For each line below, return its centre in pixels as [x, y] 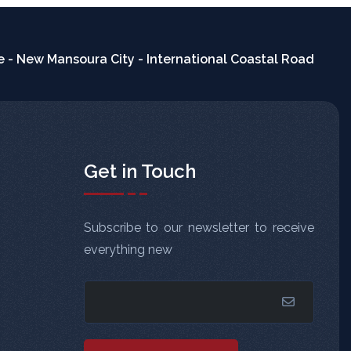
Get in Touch [139, 172]
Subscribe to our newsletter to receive [199, 228]
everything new [128, 250]
